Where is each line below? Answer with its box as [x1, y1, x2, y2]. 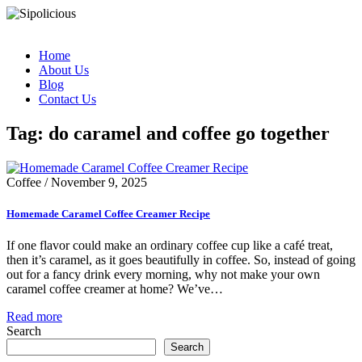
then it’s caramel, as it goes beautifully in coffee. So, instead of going [6, 253, 356, 267]
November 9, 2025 [51, 175, 147, 189]
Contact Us [39, 92, 96, 106]
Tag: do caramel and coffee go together [6, 122, 330, 144]
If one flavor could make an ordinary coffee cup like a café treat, [6, 238, 333, 253]
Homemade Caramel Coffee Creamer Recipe [6, 207, 210, 220]
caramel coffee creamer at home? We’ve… [6, 282, 223, 297]
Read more [6, 309, 62, 324]
